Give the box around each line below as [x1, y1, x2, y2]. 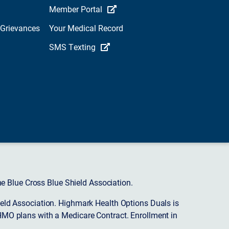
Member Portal [49, 4, 102, 15]
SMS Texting [49, 41, 96, 53]
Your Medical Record [49, 22, 123, 34]
